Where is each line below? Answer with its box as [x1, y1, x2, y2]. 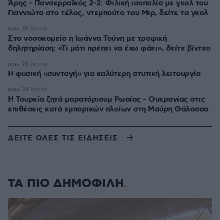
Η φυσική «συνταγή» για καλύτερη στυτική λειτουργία [8, 69, 200, 79]
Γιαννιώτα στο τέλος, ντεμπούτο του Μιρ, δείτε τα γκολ [8, 8, 208, 18]
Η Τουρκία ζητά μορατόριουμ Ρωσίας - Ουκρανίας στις [8, 94, 205, 105]
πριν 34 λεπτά [8, 86, 48, 93]
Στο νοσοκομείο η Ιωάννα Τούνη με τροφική [8, 33, 166, 44]
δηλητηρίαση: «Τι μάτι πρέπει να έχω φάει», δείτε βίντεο [8, 43, 211, 54]
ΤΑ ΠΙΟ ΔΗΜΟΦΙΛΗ [8, 176, 124, 192]
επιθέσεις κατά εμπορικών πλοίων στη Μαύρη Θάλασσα [8, 104, 209, 114]
